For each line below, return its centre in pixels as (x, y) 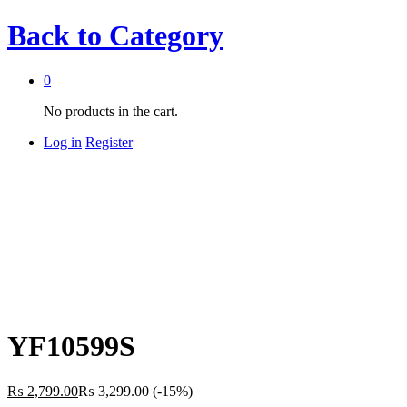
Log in (63, 142)
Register (109, 142)
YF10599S (71, 347)
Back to (55, 36)
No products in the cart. (111, 111)
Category (163, 36)
